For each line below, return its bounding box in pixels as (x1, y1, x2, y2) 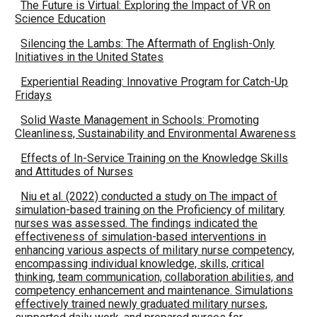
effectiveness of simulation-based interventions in (15, 230, 267, 243)
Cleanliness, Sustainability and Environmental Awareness (15, 127, 296, 140)
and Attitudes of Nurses (15, 165, 134, 178)
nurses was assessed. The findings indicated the (15, 217, 258, 230)
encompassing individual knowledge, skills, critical (15, 257, 265, 270)
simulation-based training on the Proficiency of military (15, 203, 285, 217)
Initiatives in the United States (15, 50, 164, 64)
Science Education (15, 12, 106, 25)
